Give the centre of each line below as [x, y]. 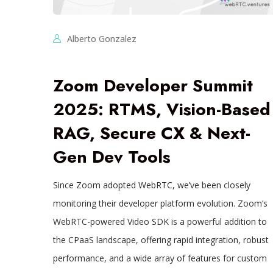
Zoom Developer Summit [153, 86]
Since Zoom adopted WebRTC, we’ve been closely [151, 185]
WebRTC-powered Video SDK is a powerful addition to [160, 222]
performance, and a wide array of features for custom [160, 258]
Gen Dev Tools [112, 157]
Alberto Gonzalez [101, 39]
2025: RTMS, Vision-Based [161, 110]
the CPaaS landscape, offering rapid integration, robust [161, 240]
